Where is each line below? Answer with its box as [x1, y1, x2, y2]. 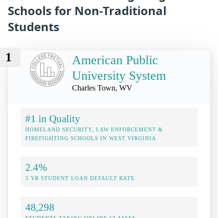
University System [72, 69, 166, 83]
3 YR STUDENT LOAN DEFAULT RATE [25, 175, 135, 182]
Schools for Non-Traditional [8, 2, 166, 19]
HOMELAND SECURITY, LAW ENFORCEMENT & [25, 127, 163, 133]
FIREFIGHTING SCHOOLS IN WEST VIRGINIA [25, 135, 156, 142]
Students [8, 18, 59, 35]
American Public [72, 53, 158, 68]
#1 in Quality [25, 113, 80, 125]
